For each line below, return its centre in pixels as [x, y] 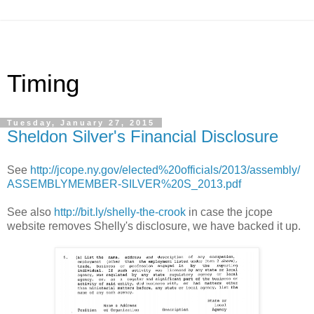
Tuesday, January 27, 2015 [81, 123]
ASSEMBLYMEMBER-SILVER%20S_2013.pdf [124, 184]
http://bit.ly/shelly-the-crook [120, 212]
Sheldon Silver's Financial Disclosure [143, 136]
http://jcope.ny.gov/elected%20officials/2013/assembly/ [165, 170]
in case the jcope [229, 212]
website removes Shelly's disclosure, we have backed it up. [154, 226]
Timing [43, 83]
